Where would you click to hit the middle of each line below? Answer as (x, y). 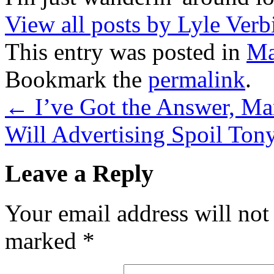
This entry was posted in (126, 51)
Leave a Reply (79, 174)
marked (44, 241)
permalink (197, 79)
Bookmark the (76, 79)
